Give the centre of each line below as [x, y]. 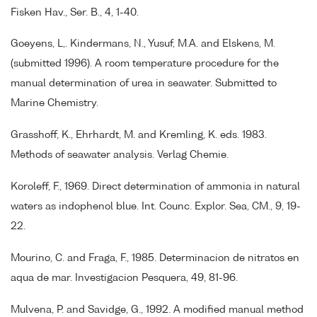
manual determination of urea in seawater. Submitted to [144, 84]
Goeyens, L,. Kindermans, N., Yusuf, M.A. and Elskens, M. [143, 44]
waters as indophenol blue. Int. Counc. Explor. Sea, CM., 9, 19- [156, 206]
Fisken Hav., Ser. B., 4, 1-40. [75, 12]
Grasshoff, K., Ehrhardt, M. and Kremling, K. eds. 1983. [139, 136]
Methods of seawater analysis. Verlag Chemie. [120, 155]
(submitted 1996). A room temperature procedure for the [145, 64]
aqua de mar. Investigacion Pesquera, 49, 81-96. [124, 278]
